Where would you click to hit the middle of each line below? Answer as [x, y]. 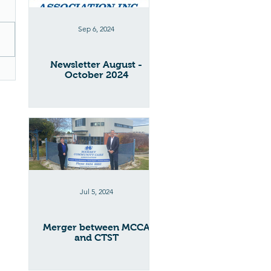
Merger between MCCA [96, 227]
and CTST [96, 237]
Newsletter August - [96, 64]
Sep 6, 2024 [96, 29]
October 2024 [96, 75]
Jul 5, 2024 [96, 191]
